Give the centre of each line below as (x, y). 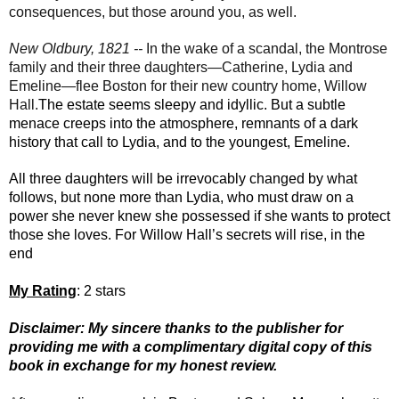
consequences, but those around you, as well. (153, 12)
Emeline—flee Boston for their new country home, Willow (188, 85)
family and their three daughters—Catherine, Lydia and (181, 67)
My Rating (43, 290)
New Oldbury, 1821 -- (77, 48)
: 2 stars (101, 290)
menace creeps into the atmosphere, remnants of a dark (183, 123)
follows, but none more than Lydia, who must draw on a (181, 197)
